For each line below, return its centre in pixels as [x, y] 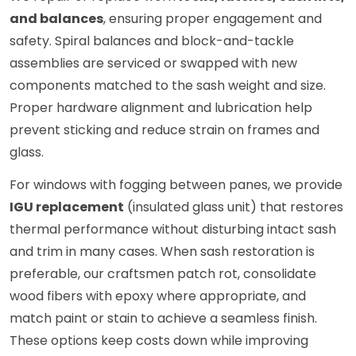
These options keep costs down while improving [159, 341]
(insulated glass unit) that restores [234, 207]
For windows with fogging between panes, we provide [176, 185]
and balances [56, 19]
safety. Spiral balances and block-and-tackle [152, 41]
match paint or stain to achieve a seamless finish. [163, 319]
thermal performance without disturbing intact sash [173, 230]
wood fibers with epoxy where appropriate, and [158, 296]
